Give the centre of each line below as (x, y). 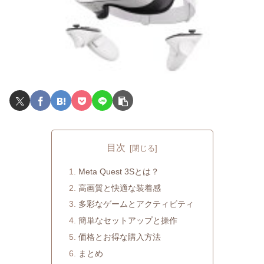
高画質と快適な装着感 (119, 188)
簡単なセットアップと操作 (128, 221)
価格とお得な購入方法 (119, 237)
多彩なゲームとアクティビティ (136, 204)
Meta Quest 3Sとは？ (118, 171)
